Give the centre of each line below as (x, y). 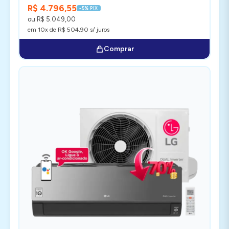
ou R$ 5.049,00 (52, 19)
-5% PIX (89, 8)
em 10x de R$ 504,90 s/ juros (68, 30)
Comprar (119, 49)
